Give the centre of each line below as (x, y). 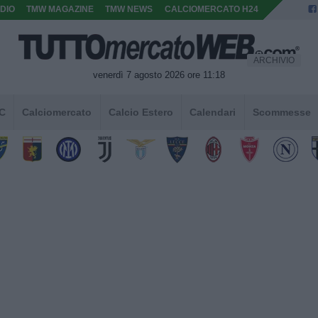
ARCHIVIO (274, 60)
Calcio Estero (141, 112)
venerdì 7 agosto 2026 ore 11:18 (159, 75)
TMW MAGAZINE (60, 9)
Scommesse (281, 112)
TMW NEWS (129, 9)
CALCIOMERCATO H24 (211, 9)
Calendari (213, 112)
